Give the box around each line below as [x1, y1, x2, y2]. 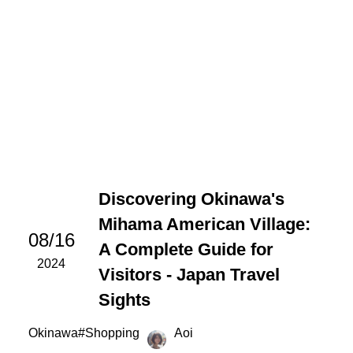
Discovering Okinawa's [98, 189, 284, 210]
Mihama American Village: [98, 214, 310, 235]
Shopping [84, 326, 139, 340]
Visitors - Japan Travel [98, 265, 280, 285]
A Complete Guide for [98, 240, 273, 260]
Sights [98, 290, 150, 310]
